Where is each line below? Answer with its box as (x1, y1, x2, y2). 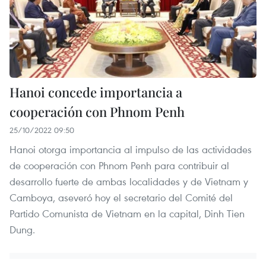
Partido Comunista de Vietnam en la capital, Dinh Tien (9, 207, 245, 221)
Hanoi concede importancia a (9, 83, 182, 102)
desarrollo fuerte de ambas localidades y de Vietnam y (9, 175, 248, 189)
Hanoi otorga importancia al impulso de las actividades (9, 142, 252, 157)
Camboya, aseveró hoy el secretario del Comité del (9, 191, 233, 205)
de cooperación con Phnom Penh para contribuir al (9, 159, 229, 173)
